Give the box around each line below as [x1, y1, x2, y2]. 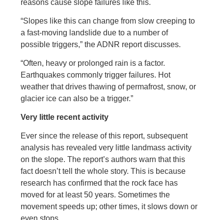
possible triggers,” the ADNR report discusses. [21, 40, 181, 49]
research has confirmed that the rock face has [21, 179, 178, 187]
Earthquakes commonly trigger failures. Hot [21, 71, 171, 79]
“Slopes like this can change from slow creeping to [21, 17, 195, 25]
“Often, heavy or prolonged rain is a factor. [21, 59, 165, 67]
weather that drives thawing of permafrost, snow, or [21, 82, 196, 91]
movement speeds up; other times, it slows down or [21, 202, 198, 211]
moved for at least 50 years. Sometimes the [21, 191, 170, 199]
